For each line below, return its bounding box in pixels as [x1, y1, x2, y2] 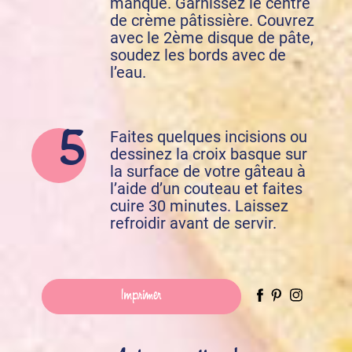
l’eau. [110, 62, 146, 82]
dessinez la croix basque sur [110, 144, 307, 163]
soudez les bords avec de [110, 45, 286, 64]
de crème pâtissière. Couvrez [110, 10, 314, 30]
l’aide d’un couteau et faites [110, 178, 302, 198]
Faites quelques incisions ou [110, 126, 307, 146]
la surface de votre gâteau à [110, 161, 306, 181]
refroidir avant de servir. [110, 213, 277, 233]
